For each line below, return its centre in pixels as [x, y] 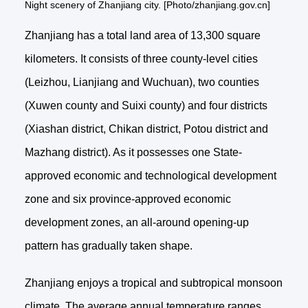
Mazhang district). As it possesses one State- [133, 152]
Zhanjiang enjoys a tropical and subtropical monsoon [153, 283]
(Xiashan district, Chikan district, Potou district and [146, 129]
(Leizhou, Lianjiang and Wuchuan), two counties [142, 82]
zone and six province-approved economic [128, 199]
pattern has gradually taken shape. [108, 245]
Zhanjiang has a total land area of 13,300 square [142, 35]
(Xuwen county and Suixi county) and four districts [146, 105]
